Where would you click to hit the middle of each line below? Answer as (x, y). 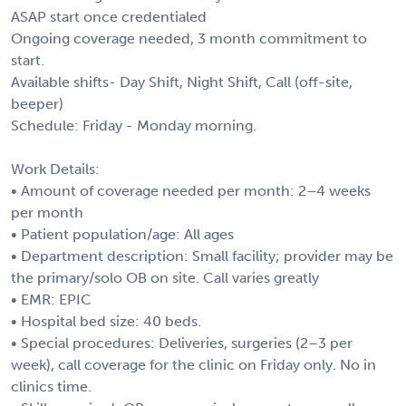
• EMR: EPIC (51, 299)
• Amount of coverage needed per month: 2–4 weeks (191, 190)
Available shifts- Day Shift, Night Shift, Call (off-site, (182, 82)
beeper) (37, 103)
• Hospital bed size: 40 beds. (106, 321)
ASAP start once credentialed (109, 16)
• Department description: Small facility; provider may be (202, 256)
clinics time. (51, 386)
